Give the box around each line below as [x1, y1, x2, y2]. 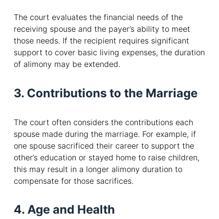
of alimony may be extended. [14, 59, 120, 69]
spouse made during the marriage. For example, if [14, 129, 196, 139]
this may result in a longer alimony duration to [14, 164, 182, 174]
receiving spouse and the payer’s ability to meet [14, 23, 190, 34]
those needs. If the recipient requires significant [14, 35, 189, 45]
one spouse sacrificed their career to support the [14, 140, 194, 151]
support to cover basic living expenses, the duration [14, 47, 205, 57]
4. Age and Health [14, 202, 115, 217]
